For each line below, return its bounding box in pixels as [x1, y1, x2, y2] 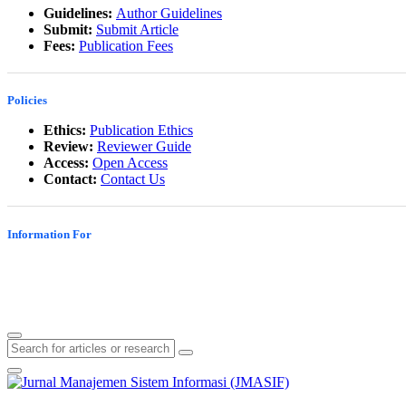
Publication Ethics [90, 122, 193, 139]
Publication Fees [79, 38, 173, 54]
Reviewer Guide [97, 139, 191, 155]
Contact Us [101, 171, 165, 188]
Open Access [92, 155, 168, 171]
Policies [7, 93, 47, 108]
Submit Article [96, 22, 179, 38]
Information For [7, 227, 92, 241]
